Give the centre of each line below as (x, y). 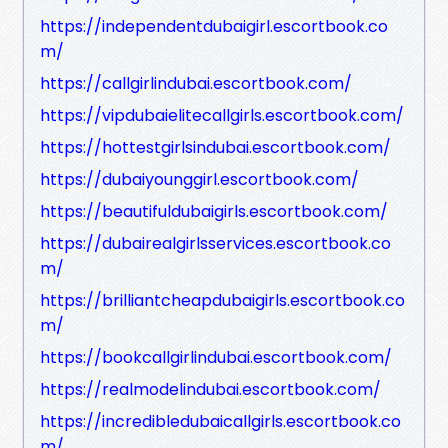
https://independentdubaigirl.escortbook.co (214, 26)
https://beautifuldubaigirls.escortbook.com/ (214, 211)
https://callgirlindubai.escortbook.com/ (196, 83)
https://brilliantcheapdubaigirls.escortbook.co (222, 300)
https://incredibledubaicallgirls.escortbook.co (220, 421)
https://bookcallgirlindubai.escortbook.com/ (216, 357)
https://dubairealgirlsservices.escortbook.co (215, 243)
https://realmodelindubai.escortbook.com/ (210, 389)
